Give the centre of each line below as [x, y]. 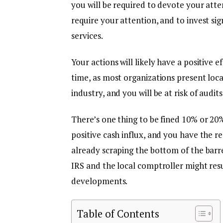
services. [87, 35]
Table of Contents [118, 214]
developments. [100, 181]
